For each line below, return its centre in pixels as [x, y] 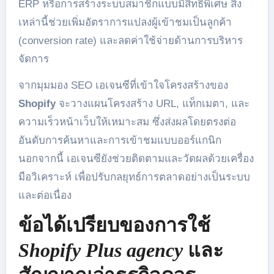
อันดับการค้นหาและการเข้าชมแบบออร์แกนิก [120, 140]
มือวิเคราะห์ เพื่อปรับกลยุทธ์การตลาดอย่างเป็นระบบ [134, 177]
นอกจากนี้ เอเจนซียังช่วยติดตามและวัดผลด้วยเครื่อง [136, 158]
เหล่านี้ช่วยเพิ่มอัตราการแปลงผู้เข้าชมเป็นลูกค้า [125, 22]
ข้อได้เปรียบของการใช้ [114, 225]
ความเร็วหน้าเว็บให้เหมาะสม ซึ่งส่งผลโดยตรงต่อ [127, 122]
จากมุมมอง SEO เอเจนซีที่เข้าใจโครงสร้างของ [123, 85]
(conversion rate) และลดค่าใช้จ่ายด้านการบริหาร [130, 40]
